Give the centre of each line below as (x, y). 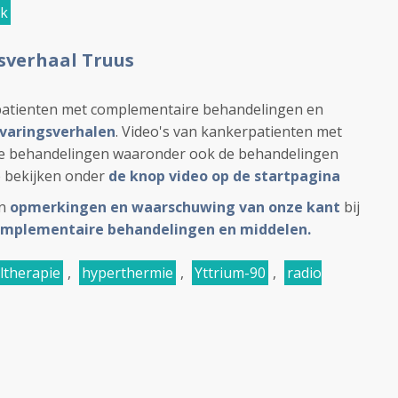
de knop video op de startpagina (224, 176)
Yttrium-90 (230, 273)
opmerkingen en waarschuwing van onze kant (177, 207)
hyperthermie (127, 273)
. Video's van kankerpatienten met (229, 131)
